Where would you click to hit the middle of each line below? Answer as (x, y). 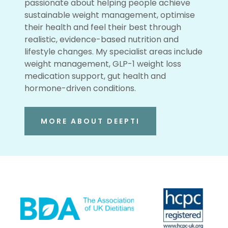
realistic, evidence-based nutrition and (102, 39)
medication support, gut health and (95, 76)
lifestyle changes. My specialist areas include (113, 52)
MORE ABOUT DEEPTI (90, 121)
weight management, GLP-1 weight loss (103, 64)
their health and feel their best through (103, 27)
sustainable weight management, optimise (110, 15)
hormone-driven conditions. (80, 88)
